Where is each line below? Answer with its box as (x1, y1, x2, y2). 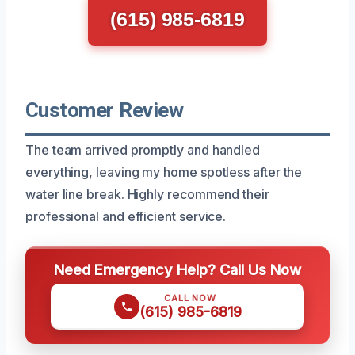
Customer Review (25, 97, 184, 122)
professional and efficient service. (25, 208, 227, 224)
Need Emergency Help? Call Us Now (54, 260, 301, 278)
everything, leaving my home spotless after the (25, 163, 303, 180)
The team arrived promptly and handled (25, 141, 261, 158)
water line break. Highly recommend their (25, 185, 269, 202)
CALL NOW (164, 292, 216, 303)
